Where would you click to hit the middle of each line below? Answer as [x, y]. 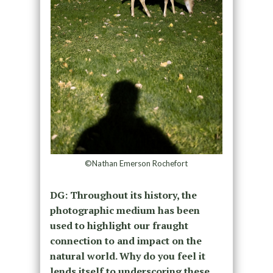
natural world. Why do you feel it [127, 256]
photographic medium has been [125, 211]
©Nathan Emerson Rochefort [136, 164]
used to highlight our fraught [119, 226]
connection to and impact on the [126, 241]
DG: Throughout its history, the [123, 195]
